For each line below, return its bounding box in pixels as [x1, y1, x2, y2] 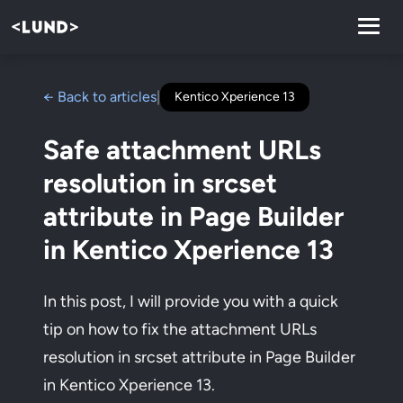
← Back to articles [43, 88, 157, 105]
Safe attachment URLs [43, 133, 321, 166]
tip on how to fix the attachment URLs [43, 319, 317, 339]
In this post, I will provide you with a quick [43, 291, 338, 311]
